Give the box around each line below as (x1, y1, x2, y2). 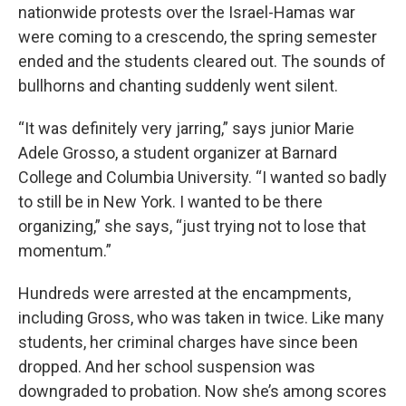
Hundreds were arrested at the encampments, (18, 284, 351, 303)
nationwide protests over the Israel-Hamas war (18, 3, 355, 22)
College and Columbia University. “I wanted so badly (18, 168, 387, 187)
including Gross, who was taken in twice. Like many (18, 308, 384, 327)
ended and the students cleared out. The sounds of (18, 52, 386, 71)
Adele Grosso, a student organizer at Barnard (18, 143, 337, 162)
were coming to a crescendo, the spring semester (18, 27, 377, 46)
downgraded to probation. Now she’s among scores (18, 382, 387, 401)
